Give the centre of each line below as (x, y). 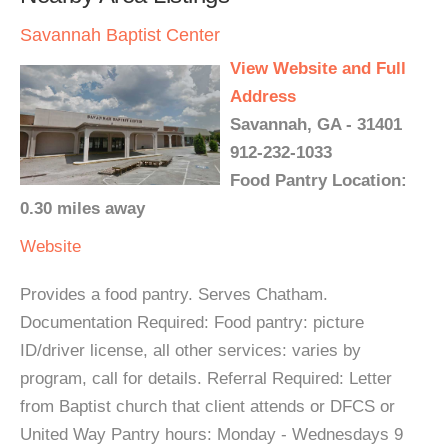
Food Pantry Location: (318, 180)
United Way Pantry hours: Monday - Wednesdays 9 (211, 434)
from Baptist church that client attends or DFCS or (207, 406)
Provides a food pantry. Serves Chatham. (174, 294)
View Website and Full (318, 68)
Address (263, 96)
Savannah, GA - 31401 (316, 124)
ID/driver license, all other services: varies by (190, 350)
